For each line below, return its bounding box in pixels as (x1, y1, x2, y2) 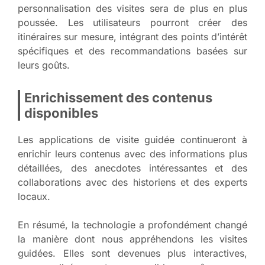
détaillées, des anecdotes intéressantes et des (18, 161, 247, 174)
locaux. (18, 190, 50, 202)
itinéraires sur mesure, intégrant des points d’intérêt (18, 30, 247, 43)
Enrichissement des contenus (24, 89, 212, 105)
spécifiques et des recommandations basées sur (18, 44, 247, 57)
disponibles (24, 105, 98, 121)
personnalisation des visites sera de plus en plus (18, 2, 247, 14)
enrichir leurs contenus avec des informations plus (18, 147, 247, 160)
